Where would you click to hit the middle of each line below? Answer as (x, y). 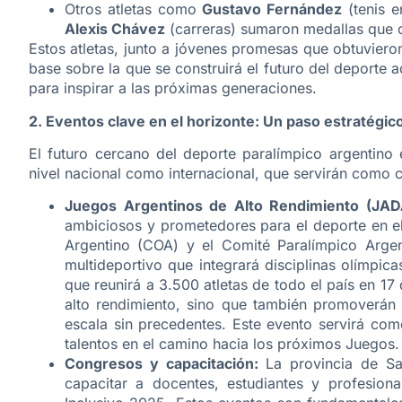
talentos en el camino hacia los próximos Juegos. (232, 344)
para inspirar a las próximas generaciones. (173, 88)
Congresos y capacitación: (162, 364)
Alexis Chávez (115, 29)
